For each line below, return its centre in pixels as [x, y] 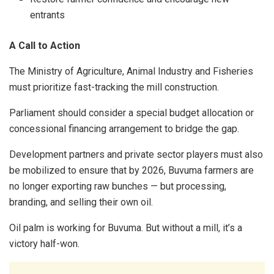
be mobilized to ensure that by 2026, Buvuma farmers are [131, 171]
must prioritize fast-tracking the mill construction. [114, 87]
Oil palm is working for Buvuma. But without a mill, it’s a [126, 228]
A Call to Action [45, 46]
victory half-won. [44, 244]
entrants [48, 15]
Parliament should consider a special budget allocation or [131, 113]
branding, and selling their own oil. [81, 202]
